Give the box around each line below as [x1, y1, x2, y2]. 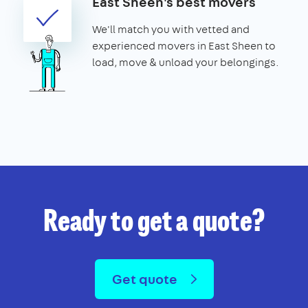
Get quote [111, 269, 180, 288]
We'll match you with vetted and [92, 21, 250, 36]
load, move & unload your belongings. [92, 54, 279, 69]
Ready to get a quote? [43, 208, 265, 238]
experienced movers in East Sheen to [92, 38, 276, 53]
